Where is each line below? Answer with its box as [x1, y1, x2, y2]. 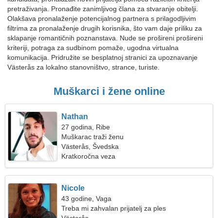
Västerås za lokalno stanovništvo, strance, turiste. [7, 63, 160, 71]
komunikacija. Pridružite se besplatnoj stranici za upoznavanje [7, 54, 198, 61]
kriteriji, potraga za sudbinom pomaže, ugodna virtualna [7, 44, 179, 52]
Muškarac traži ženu [61, 133, 124, 141]
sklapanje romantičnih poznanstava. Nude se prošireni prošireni [7, 34, 203, 42]
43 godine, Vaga [61, 195, 112, 202]
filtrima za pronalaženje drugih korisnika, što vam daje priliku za [7, 24, 202, 32]
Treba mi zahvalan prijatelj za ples [61, 204, 166, 212]
